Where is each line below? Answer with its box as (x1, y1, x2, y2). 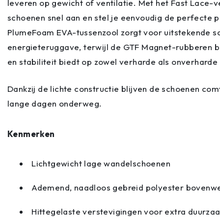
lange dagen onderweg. (7, 98, 102, 109)
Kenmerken (7, 129, 55, 139)
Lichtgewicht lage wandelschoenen (31, 158, 170, 168)
